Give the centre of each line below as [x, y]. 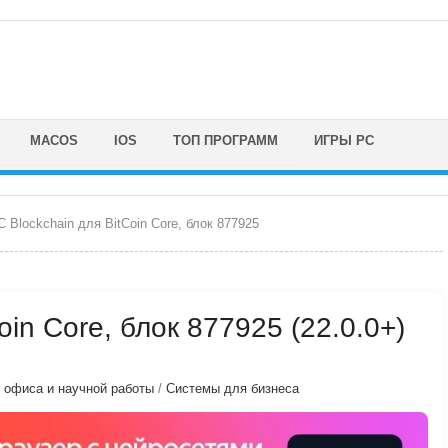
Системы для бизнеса [232, 388]
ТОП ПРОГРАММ [225, 140]
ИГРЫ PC [344, 140]
